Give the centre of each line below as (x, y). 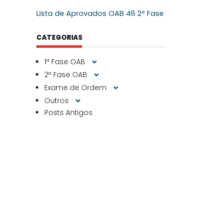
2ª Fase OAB (67, 75)
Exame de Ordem (76, 88)
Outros (57, 101)
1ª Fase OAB (66, 62)
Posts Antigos (68, 113)
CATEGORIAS (59, 38)
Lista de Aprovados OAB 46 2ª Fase (100, 14)
